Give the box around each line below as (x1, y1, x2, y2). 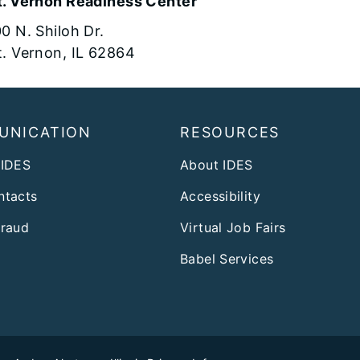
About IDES (180, 156, 253, 173)
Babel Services (180, 250, 274, 267)
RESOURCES (180, 123, 280, 141)
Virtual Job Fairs (180, 219, 286, 235)
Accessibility (180, 187, 260, 204)
